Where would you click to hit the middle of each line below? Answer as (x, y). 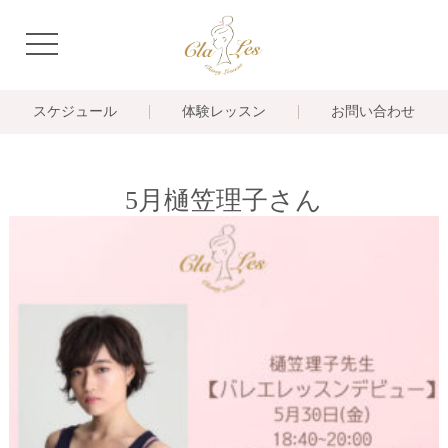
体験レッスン (223, 111)
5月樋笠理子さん (224, 200)
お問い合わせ (373, 111)
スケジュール (74, 111)
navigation (68, 42)
